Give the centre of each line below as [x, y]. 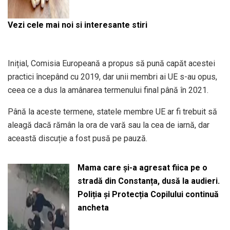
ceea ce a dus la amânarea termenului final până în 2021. [108, 90]
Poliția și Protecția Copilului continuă [148, 194]
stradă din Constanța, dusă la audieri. [148, 181]
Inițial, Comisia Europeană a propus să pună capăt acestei [111, 63]
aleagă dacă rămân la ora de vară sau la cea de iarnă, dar [109, 125]
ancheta [93, 207]
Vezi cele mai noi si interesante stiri [77, 25]
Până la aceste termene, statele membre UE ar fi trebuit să [112, 111]
